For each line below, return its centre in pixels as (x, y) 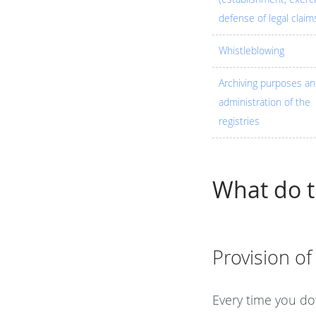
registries (239, 122)
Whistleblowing (251, 51)
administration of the (264, 103)
